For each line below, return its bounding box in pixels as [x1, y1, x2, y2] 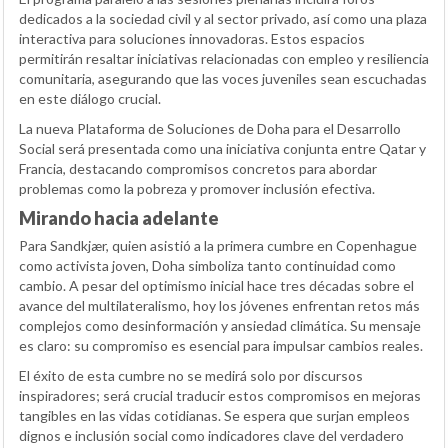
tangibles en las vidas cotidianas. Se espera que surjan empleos [19, 407, 410, 425]
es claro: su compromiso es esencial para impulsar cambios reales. [19, 337, 423, 355]
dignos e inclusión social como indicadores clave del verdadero [19, 427, 404, 445]
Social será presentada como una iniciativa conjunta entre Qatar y [19, 140, 426, 158]
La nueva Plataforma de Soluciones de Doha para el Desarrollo [19, 120, 401, 138]
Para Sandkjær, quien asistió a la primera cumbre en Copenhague [19, 237, 417, 255]
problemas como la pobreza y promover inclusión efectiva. [19, 180, 375, 198]
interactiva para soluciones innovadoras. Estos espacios [19, 30, 365, 48]
